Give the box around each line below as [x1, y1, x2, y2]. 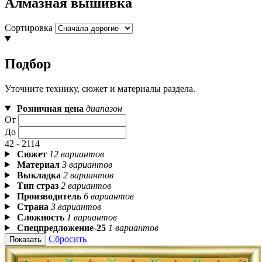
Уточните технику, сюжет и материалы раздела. [5, 83, 195, 94]
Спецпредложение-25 [16, 222, 106, 233]
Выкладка [16, 170, 61, 180]
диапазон [85, 103, 122, 113]
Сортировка [5, 22, 53, 33]
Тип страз [16, 180, 58, 191]
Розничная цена [16, 103, 84, 113]
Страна [16, 201, 49, 212]
